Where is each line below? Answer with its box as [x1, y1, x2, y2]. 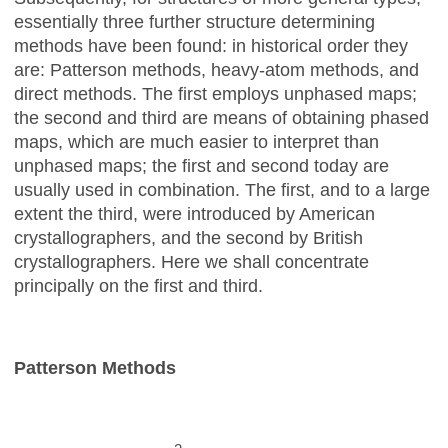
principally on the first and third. [14, 275, 263, 296]
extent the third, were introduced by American [14, 203, 375, 224]
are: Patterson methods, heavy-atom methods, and [14, 59, 419, 80]
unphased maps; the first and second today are [14, 155, 389, 176]
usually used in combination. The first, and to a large [14, 179, 430, 200]
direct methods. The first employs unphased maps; [14, 83, 417, 104]
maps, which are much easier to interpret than [14, 131, 379, 152]
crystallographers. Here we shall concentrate [14, 251, 369, 272]
